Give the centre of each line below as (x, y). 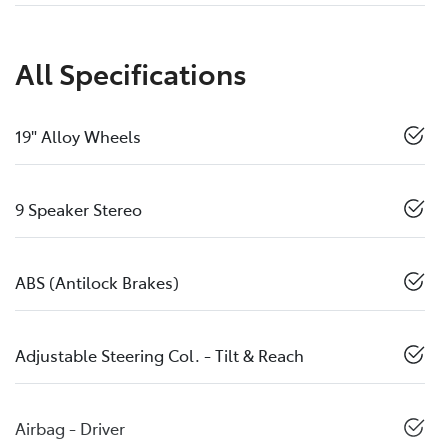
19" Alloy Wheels (78, 135)
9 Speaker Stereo (78, 208)
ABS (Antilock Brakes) (97, 281)
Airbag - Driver (70, 427)
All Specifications (131, 72)
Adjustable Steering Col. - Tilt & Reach (159, 354)
